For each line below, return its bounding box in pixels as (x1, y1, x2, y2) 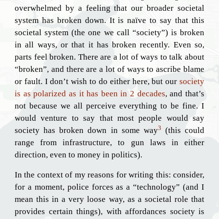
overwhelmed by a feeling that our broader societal (15, 3, 204, 13)
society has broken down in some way (15, 126, 158, 135)
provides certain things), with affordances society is (15, 207, 204, 216)
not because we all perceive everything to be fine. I (15, 101, 204, 110)
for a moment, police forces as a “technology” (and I (15, 182, 204, 192)
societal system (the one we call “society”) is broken (15, 28, 204, 37)
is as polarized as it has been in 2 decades (15, 89, 165, 98)
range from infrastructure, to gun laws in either (15, 138, 204, 147)
